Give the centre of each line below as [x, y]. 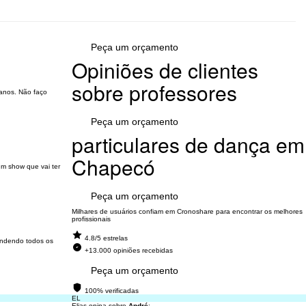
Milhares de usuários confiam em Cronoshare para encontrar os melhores [187, 211]
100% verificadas [111, 291]
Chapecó [113, 167]
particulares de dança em [188, 144]
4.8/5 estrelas [106, 238]
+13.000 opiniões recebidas [128, 250]
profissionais [91, 219]
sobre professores [154, 93]
